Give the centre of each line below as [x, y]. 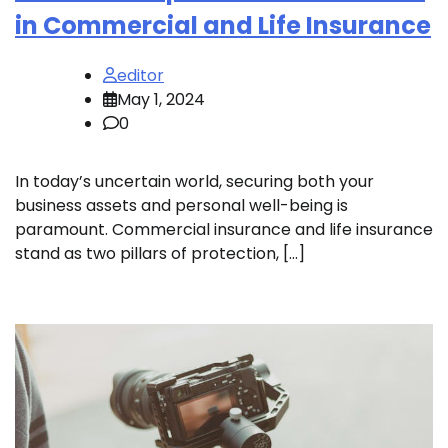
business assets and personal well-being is [181, 205]
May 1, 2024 [161, 99]
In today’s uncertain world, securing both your [194, 181]
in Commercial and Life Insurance [223, 25]
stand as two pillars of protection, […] [160, 253]
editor [140, 75]
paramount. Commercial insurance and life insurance [224, 229]
